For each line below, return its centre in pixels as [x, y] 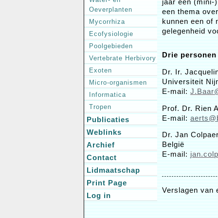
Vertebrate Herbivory [123, 58]
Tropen [100, 107]
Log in [99, 195]
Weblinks [104, 132]
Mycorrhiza [107, 21]
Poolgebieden [111, 46]
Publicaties [108, 119]
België [173, 145]
